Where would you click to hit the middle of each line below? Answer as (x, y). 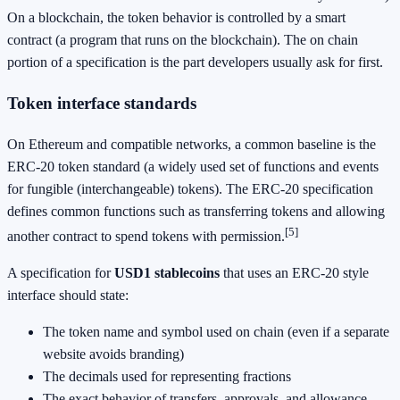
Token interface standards (102, 103)
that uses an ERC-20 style (294, 273)
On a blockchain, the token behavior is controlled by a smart (176, 18)
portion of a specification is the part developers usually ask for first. (195, 62)
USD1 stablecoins (167, 273)
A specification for (61, 273)
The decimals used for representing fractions (167, 377)
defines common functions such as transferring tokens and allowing (196, 211)
